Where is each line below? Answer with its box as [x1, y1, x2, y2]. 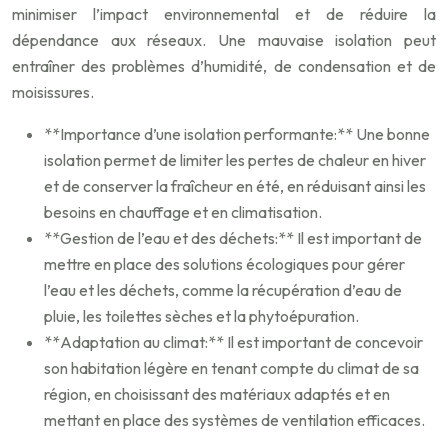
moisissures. [12, 82, 94, 103]
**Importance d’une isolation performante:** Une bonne [44, 124, 430, 145]
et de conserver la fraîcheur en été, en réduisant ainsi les [44, 176, 426, 197]
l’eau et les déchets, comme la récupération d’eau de [44, 280, 402, 301]
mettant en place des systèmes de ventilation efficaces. [44, 410, 425, 431]
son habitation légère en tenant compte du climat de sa [44, 358, 419, 379]
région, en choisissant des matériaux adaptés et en [44, 384, 390, 405]
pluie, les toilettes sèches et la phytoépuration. [44, 306, 359, 327]
